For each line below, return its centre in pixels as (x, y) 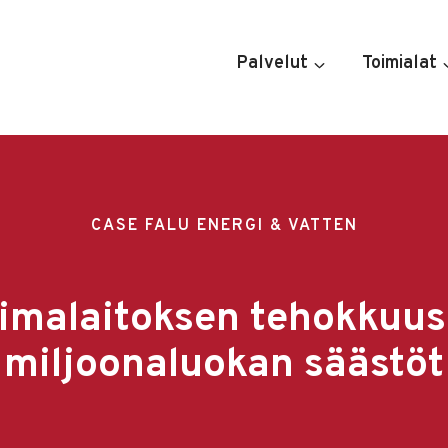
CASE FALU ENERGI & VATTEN (224, 225)
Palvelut (272, 63)
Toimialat (399, 63)
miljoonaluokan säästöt (224, 365)
